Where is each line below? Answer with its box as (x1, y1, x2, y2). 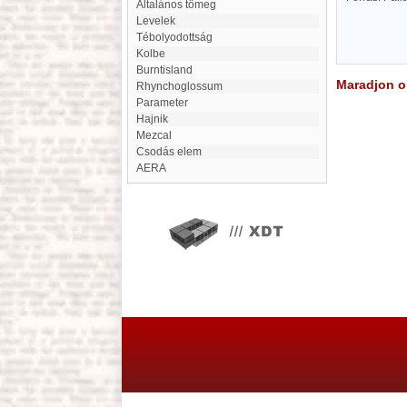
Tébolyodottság (143, 31, 213, 44)
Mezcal (145, 129, 172, 142)
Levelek (143, 15, 175, 27)
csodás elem (144, 145, 202, 158)
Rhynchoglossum (144, 80, 223, 93)
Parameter (144, 96, 188, 109)
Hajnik (144, 113, 168, 125)
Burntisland (144, 64, 193, 76)
